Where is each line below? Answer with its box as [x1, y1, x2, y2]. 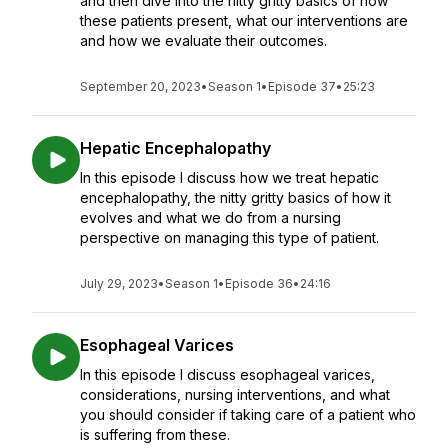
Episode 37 [268, 79, 336, 94]
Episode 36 [225, 276, 293, 291]
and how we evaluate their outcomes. [80, 32, 331, 49]
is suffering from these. [80, 426, 234, 443]
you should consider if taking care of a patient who [80, 406, 416, 423]
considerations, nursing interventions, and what [80, 386, 390, 403]
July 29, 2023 [80, 276, 158, 291]
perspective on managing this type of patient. [80, 229, 383, 246]
